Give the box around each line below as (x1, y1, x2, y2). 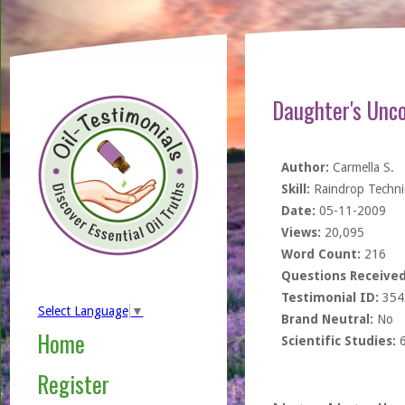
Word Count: (280, 247, 361, 261)
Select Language (37, 304, 128, 319)
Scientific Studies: (280, 334, 396, 348)
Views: (280, 225, 321, 240)
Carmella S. (328, 160, 394, 174)
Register (36, 367, 109, 401)
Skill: (280, 182, 310, 196)
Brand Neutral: (280, 312, 373, 326)
